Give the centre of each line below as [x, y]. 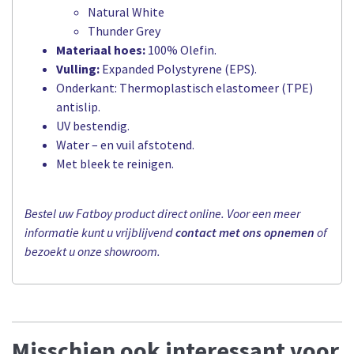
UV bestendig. [93, 126]
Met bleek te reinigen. [115, 164]
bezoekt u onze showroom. [92, 251]
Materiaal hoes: [101, 50]
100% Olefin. [181, 50]
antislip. [78, 107]
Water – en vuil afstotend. [125, 145]
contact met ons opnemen [245, 232]
